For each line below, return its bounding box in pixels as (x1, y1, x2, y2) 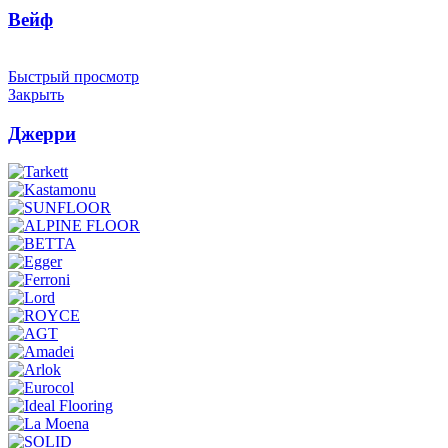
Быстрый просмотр (8, 67, 139, 85)
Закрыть (8, 85, 64, 103)
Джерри (8, 122, 76, 144)
